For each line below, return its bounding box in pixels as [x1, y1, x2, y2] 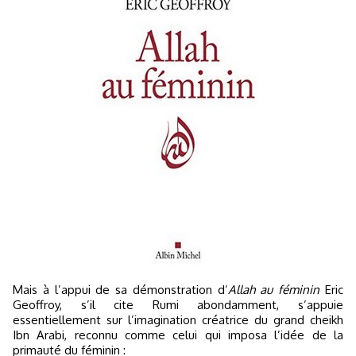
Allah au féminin [227, 282, 320, 298]
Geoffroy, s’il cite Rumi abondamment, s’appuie [13, 297, 343, 313]
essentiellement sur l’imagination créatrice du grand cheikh [13, 312, 343, 328]
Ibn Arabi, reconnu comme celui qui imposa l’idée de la [13, 327, 343, 343]
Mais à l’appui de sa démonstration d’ [23, 282, 228, 298]
